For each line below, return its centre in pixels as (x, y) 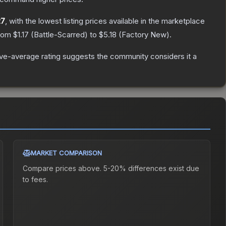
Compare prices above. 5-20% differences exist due (111, 168)
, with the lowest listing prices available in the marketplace (105, 21)
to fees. (36, 180)
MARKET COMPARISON (67, 153)
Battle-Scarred (59, 35)
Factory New (144, 35)
